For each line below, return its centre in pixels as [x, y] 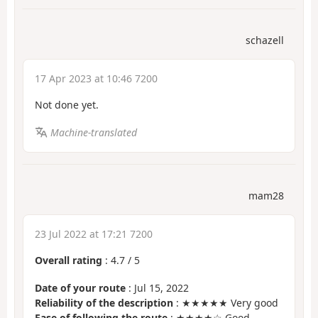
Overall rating [68, 261]
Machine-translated [93, 132]
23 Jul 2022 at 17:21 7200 [94, 234]
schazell [265, 40]
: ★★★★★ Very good [226, 302]
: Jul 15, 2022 [157, 287]
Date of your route [80, 287]
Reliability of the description [104, 302]
